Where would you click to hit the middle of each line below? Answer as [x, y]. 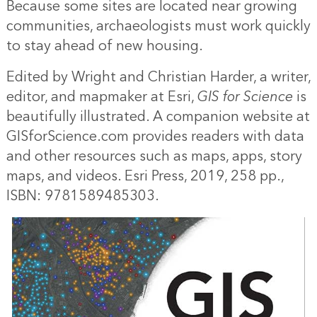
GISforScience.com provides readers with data [155, 137]
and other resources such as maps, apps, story [154, 157]
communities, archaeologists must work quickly [158, 27]
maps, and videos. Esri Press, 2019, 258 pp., [145, 177]
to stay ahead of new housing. [104, 46]
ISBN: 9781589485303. [82, 196]
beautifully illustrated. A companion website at [158, 117]
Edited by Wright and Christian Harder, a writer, [158, 77]
